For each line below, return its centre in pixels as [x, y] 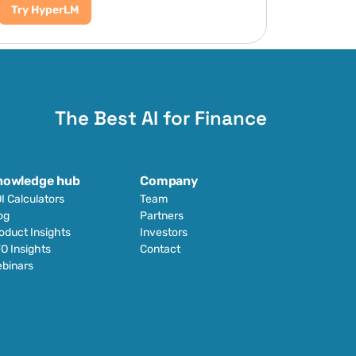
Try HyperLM [44, 10]
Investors [164, 232]
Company [169, 181]
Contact [160, 249]
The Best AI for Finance [161, 118]
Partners [162, 216]
